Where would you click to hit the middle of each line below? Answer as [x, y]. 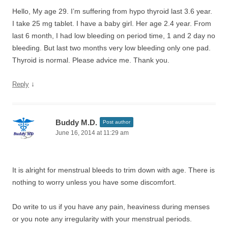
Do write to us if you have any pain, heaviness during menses [111, 207]
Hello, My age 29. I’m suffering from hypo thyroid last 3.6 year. [112, 11]
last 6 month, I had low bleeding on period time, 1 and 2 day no [114, 36]
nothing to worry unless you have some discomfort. [94, 182]
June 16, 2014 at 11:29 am [92, 133]
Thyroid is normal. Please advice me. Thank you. [91, 60]
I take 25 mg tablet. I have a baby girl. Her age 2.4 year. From [112, 23]
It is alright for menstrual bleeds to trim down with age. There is [113, 170]
